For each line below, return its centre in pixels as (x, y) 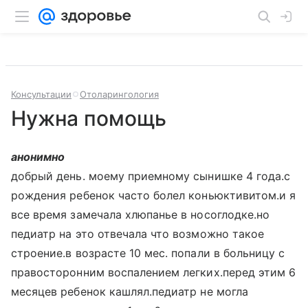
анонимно (38, 157)
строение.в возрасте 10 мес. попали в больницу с (148, 253)
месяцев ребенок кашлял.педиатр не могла (130, 291)
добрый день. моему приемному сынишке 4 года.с (151, 176)
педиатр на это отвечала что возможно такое (138, 234)
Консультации (41, 94)
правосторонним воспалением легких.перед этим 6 (154, 272)
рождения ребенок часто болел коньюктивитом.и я (154, 195)
